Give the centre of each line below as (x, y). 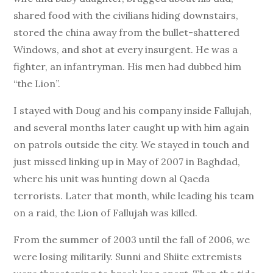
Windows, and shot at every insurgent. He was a (126, 49)
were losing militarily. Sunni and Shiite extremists (128, 257)
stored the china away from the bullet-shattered (127, 32)
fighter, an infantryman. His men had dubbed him (128, 66)
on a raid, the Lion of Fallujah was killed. (106, 213)
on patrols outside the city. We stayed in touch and (132, 144)
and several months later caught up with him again (132, 127)
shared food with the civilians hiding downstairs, (126, 15)
